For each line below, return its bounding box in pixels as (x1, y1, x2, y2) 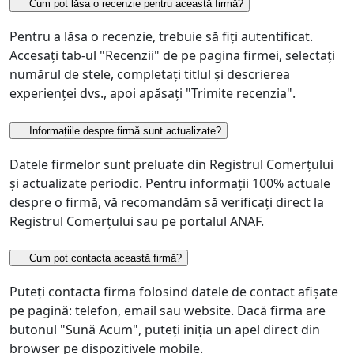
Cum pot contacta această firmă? (29, 252, 183, 265)
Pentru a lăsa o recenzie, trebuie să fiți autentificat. (9, 28, 313, 46)
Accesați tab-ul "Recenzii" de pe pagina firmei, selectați (9, 47, 335, 65)
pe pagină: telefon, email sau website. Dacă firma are (9, 302, 326, 320)
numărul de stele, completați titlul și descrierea (9, 66, 290, 84)
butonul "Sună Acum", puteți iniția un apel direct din (9, 321, 320, 339)
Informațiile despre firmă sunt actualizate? (29, 125, 222, 137)
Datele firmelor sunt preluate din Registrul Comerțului (9, 155, 333, 173)
